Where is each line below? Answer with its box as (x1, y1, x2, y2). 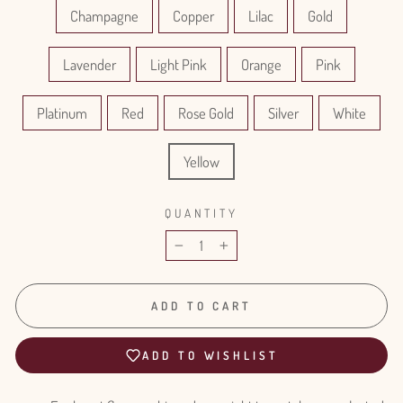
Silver (268, 103, 299, 122)
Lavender (62, 55, 116, 74)
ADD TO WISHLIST (142, 348, 279, 363)
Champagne (70, 6, 139, 25)
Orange (240, 55, 282, 74)
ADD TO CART (151, 299, 252, 313)
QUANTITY (164, 205, 239, 220)
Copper (173, 6, 214, 25)
